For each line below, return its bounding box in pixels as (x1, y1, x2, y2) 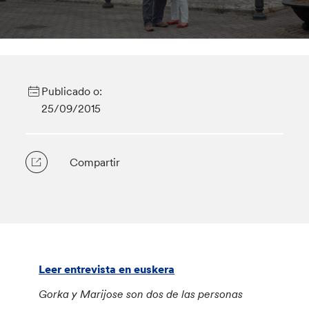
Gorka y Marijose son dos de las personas (39, 287, 243, 301)
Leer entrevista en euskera (39, 262, 175, 276)
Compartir (70, 155, 121, 169)
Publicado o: (41, 84, 102, 98)
